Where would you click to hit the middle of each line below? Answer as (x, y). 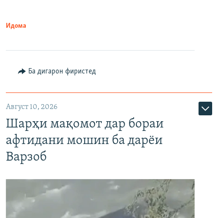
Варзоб (26, 157)
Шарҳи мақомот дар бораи (85, 124)
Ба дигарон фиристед (62, 72)
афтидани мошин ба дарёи (84, 141)
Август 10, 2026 (32, 107)
